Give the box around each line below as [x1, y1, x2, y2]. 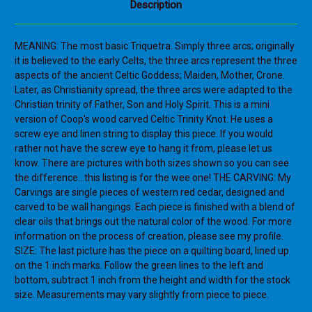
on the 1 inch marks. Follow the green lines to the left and [15, 260, 263, 272]
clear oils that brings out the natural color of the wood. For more [15, 216, 292, 228]
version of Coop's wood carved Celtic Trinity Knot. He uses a [15, 114, 273, 125]
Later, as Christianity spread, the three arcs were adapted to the [15, 84, 292, 96]
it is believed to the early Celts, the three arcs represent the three [15, 55, 297, 67]
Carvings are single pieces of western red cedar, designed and [15, 187, 285, 198]
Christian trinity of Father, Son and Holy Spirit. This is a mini [15, 99, 270, 111]
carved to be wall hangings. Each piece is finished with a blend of [15, 201, 295, 213]
